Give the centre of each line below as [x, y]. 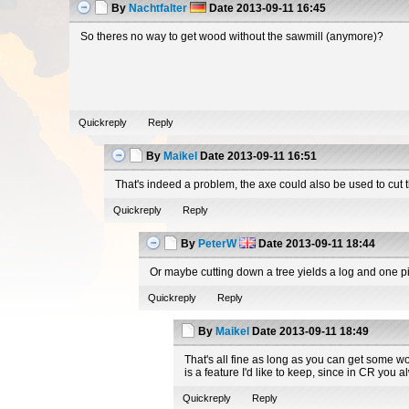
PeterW [218, 244]
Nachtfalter [158, 8]
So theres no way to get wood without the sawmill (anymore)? [232, 37]
